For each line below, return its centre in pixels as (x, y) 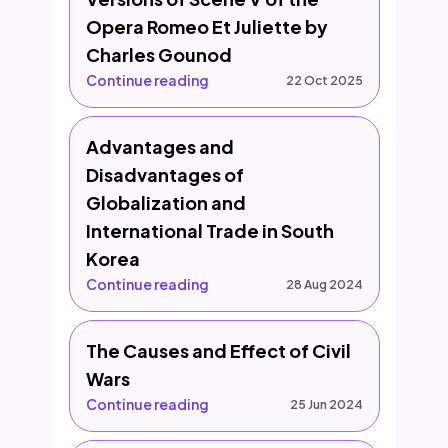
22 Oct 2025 (324, 80)
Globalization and (165, 202)
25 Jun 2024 (326, 404)
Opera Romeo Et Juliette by (206, 26)
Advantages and (159, 146)
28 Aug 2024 (324, 284)
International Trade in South (209, 230)
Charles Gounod (158, 54)
